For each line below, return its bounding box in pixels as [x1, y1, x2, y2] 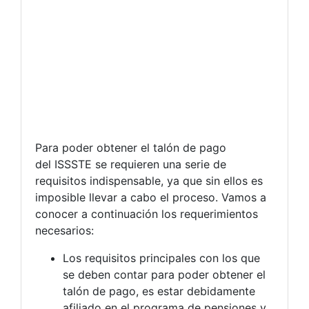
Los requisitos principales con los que [63, 250, 260, 265]
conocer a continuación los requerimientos [35, 206, 258, 221]
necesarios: [35, 223, 94, 237]
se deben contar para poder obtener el [63, 267, 266, 281]
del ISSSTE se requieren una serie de [35, 157, 226, 171]
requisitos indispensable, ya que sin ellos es [35, 173, 263, 188]
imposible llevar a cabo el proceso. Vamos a [35, 190, 266, 204]
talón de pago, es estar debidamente [63, 283, 255, 298]
